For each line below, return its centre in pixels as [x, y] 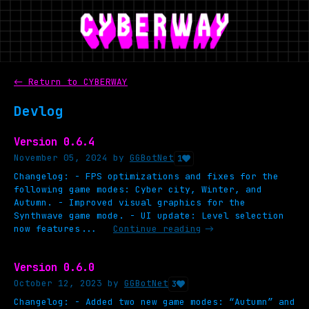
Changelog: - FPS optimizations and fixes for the [146, 176]
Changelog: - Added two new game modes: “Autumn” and [154, 301]
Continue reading [157, 228]
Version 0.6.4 [54, 141]
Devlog [39, 111]
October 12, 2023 [58, 283]
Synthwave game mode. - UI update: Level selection [149, 215]
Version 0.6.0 [54, 267]
